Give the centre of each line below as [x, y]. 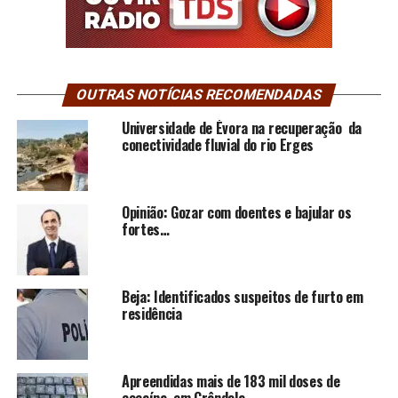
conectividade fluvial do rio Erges [217, 145]
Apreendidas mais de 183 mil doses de [231, 382]
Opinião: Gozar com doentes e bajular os [236, 213]
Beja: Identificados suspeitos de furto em [242, 297]
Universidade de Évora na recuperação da [242, 128]
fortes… [145, 230]
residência [151, 314]
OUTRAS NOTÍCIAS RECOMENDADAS [199, 95]
